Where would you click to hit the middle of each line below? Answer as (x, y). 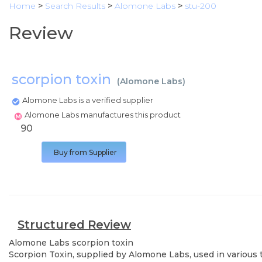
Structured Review (74, 225)
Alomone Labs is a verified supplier (88, 100)
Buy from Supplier (85, 152)
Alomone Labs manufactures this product (104, 115)
